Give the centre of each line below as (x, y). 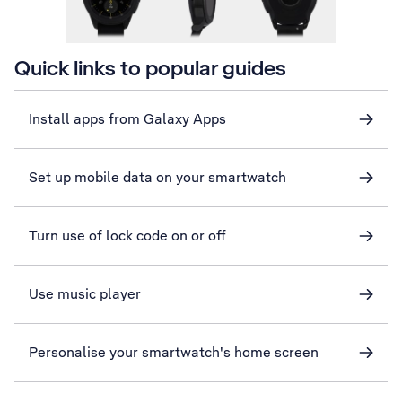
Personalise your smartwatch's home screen (174, 352)
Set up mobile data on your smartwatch (157, 177)
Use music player (85, 294)
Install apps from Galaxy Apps (127, 119)
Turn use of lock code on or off (127, 236)
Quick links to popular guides (150, 68)
